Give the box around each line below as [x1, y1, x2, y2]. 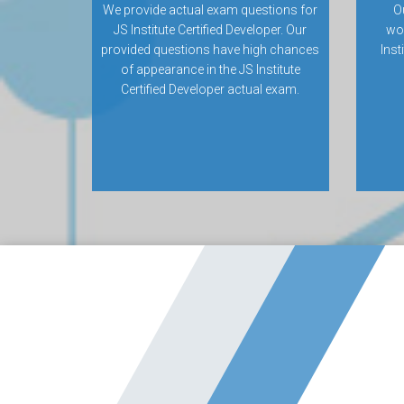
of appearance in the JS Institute [120, 62, 300, 77]
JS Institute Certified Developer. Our [114, 23, 308, 37]
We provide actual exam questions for [103, 3, 318, 17]
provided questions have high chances [101, 42, 320, 57]
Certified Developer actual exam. [121, 82, 300, 96]
